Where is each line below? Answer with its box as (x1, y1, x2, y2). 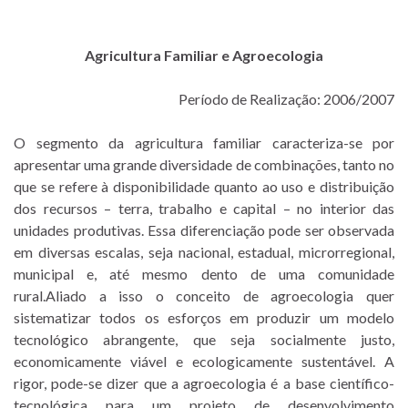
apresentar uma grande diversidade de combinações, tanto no (14, 155, 394, 173)
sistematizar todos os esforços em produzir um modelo (14, 308, 394, 326)
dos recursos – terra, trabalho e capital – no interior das (14, 199, 394, 217)
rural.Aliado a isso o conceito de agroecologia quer (14, 286, 394, 304)
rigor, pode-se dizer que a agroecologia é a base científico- (14, 373, 394, 392)
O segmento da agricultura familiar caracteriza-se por (14, 133, 394, 151)
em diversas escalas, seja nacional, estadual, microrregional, (14, 242, 394, 260)
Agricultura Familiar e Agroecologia (85, 46, 323, 64)
